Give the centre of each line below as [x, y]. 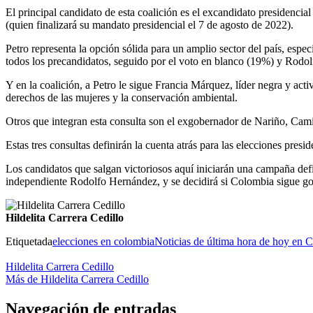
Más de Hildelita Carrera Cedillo [77, 279]
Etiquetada [29, 241]
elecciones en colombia [103, 241]
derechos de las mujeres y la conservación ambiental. [122, 97]
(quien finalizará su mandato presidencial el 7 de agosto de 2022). [150, 24]
